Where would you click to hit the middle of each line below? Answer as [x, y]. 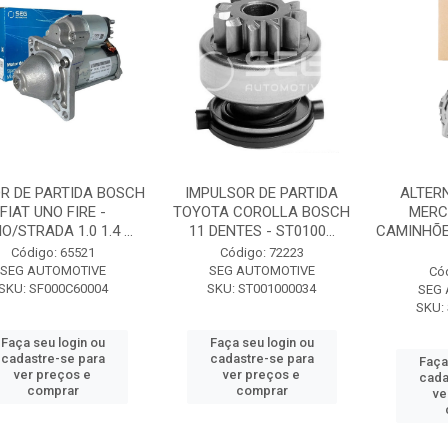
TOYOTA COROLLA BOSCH [262, 212]
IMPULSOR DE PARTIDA [262, 193]
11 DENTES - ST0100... [261, 231]
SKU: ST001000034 [262, 288]
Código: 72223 [261, 252]
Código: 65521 [52, 252]
